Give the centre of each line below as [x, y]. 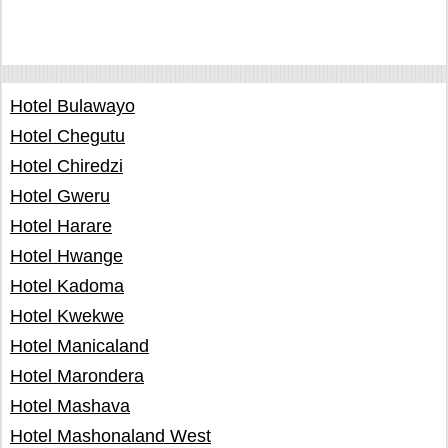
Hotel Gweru [60, 196]
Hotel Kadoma [67, 286]
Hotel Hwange [66, 256]
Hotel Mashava [70, 406]
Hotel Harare [61, 226]
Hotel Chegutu [67, 136]
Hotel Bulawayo [72, 106]
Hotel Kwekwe [67, 316]
